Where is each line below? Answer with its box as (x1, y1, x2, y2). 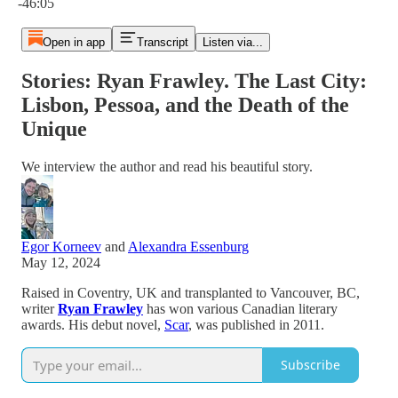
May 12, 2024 (21, 254, 100, 270)
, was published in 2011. (188, 316, 324, 332)
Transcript (136, 36, 188, 49)
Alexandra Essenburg (128, 238, 249, 254)
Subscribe (281, 356, 340, 374)
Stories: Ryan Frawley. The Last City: (21, 68, 367, 92)
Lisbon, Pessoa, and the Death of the (21, 92, 349, 116)
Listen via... (202, 36, 263, 49)
